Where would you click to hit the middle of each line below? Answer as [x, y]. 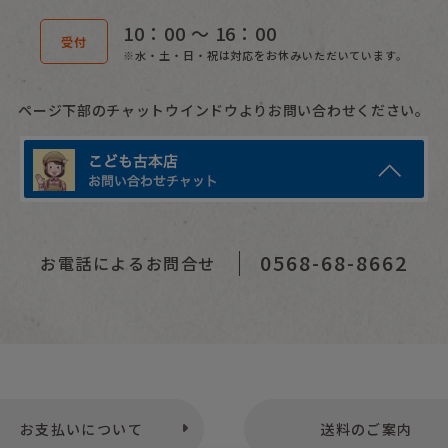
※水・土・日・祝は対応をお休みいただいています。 [265, 55]
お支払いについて [81, 429]
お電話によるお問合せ [128, 262]
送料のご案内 [366, 429]
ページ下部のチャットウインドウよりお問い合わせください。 [224, 110]
